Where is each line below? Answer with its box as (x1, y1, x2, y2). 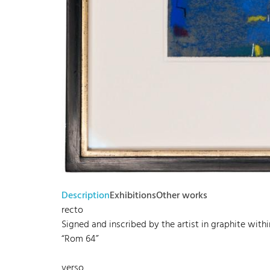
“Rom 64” (61, 231, 99, 247)
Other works (156, 187, 207, 204)
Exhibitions (110, 187, 156, 204)
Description (61, 187, 110, 204)
